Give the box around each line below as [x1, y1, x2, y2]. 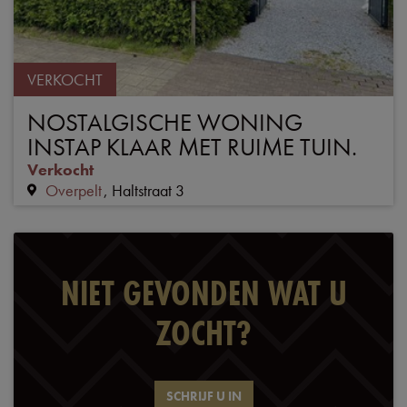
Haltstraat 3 [112, 179, 184, 201]
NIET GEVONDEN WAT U [60, 269, 347, 316]
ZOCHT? [155, 309, 252, 356]
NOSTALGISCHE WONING [27, 105, 303, 138]
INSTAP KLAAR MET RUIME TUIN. [27, 130, 357, 163]
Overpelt [45, 179, 102, 201]
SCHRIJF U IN [165, 387, 242, 404]
